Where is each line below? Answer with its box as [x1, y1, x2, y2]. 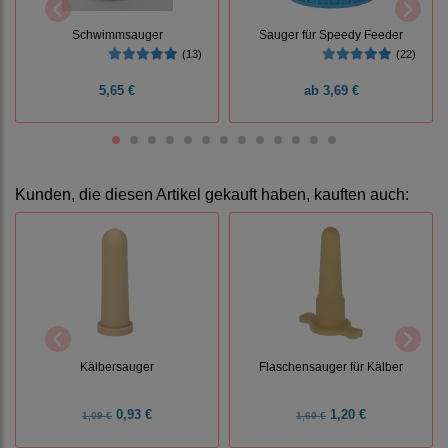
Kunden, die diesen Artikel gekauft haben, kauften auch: [15, 186, 409, 204]
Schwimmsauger [71, 27, 163, 41]
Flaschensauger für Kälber [259, 359, 403, 373]
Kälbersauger [80, 359, 154, 373]
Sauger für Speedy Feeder [259, 27, 403, 41]
